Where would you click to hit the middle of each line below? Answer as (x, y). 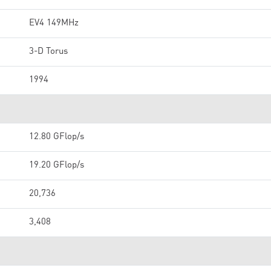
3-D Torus (48, 52)
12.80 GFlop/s (57, 137)
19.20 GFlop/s (57, 165)
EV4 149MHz (54, 23)
